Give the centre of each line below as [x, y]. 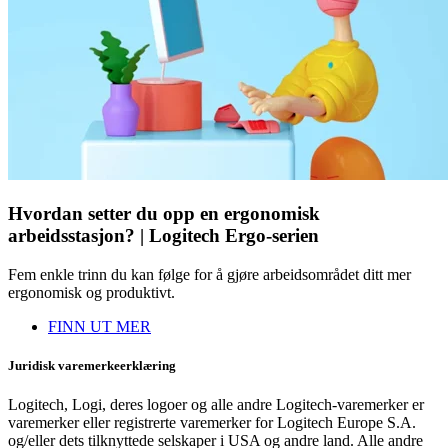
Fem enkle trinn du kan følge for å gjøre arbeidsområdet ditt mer [209, 274]
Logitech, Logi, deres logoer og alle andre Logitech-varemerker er [216, 405]
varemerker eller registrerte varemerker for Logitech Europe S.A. [212, 423]
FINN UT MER [99, 326]
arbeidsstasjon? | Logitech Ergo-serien [163, 236]
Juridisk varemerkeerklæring [92, 365]
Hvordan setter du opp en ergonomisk [164, 214]
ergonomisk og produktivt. [91, 292]
